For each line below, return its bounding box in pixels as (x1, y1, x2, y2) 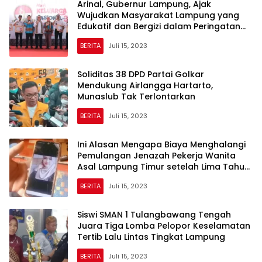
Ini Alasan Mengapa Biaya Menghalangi (77, 138, 246, 150)
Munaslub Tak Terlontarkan (77, 90, 195, 102)
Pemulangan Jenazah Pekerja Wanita (77, 149, 236, 161)
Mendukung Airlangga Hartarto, (77, 79, 213, 91)
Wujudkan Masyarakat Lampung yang (77, 9, 239, 21)
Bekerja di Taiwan (77, 171, 152, 184)
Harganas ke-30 (77, 31, 147, 43)
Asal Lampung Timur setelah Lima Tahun (77, 160, 250, 173)
